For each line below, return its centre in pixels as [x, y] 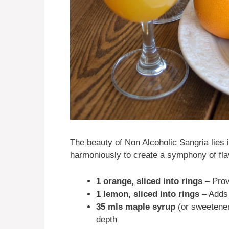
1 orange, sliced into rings [149, 181]
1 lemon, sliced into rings [148, 194]
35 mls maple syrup [136, 207]
